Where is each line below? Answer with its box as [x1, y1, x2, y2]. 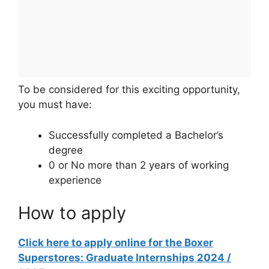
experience [49, 174, 101, 186]
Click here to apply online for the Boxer [18, 237, 213, 249]
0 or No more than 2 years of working [49, 159, 229, 171]
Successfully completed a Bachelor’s [49, 128, 223, 141]
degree [49, 144, 86, 156]
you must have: [18, 98, 92, 111]
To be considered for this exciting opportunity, [18, 83, 240, 96]
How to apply [18, 202, 126, 224]
